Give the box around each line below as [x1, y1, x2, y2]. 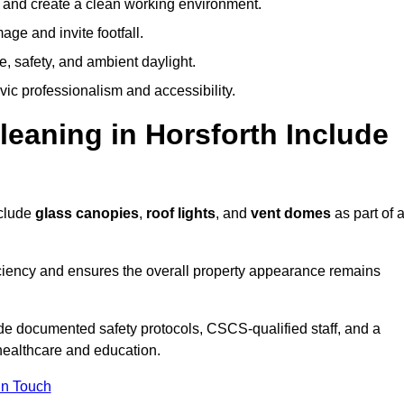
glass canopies [35, 206, 139, 222]
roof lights [146, 206, 216, 222]
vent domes [251, 206, 331, 222]
